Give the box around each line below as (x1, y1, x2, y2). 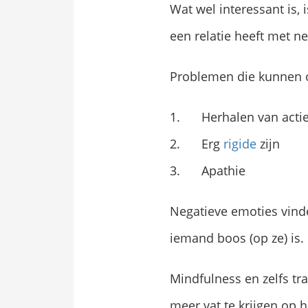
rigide (223, 135, 257, 153)
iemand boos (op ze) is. (170, 230, 304, 247)
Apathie (201, 162, 246, 179)
